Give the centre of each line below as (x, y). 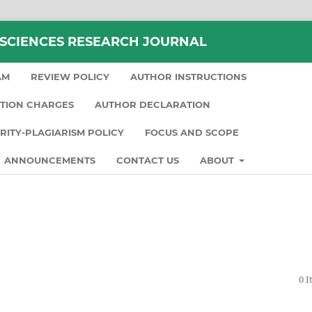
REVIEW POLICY (70, 76)
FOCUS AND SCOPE (192, 132)
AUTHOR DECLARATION (153, 104)
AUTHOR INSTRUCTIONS (188, 76)
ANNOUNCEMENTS (50, 160)
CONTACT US (148, 160)
